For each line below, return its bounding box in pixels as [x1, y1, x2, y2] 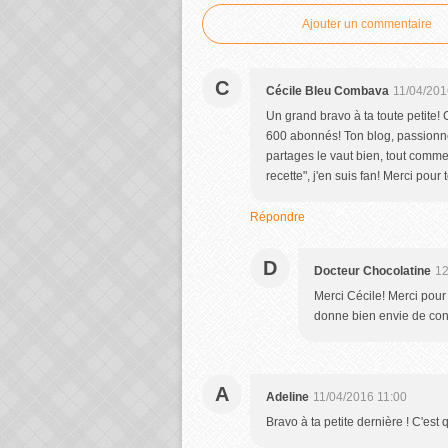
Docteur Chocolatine [314, 264, 431, 278]
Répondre [250, 210, 305, 224]
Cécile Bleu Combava [266, 84, 389, 98]
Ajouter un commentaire [302, 17, 432, 31]
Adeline [266, 390, 309, 404]
